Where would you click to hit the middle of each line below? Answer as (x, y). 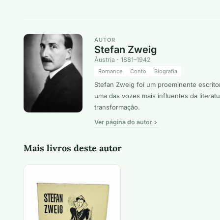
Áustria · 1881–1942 (123, 60)
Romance (110, 71)
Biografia (166, 71)
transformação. (117, 107)
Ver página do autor (123, 122)
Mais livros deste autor (73, 148)
